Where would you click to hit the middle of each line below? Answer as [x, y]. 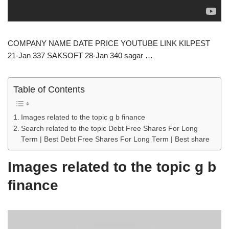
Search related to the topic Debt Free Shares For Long [109, 128]
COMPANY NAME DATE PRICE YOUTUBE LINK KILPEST [109, 43]
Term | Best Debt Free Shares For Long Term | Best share [115, 139]
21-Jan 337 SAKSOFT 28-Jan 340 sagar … [80, 55]
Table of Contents [49, 89]
